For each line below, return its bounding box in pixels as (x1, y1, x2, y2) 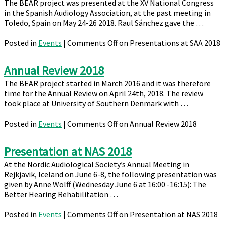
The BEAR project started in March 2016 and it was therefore (4, 78, 211, 88)
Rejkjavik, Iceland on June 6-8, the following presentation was (4, 169, 217, 179)
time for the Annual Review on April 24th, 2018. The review (4, 88, 203, 98)
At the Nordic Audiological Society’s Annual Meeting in (4, 159, 189, 169)
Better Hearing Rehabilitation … (4, 189, 118, 199)
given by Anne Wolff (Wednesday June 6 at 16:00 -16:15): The (4, 179, 206, 189)
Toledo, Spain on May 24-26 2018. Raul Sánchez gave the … (4, 18, 204, 28)
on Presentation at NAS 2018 (118, 209, 218, 219)
